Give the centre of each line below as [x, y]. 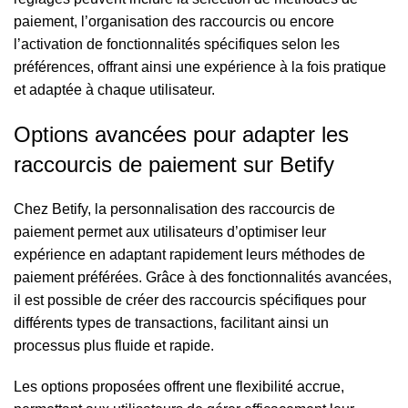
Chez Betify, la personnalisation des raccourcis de [174, 209]
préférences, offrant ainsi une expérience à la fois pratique [200, 67]
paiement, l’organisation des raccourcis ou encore [174, 21]
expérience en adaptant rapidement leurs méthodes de [189, 255]
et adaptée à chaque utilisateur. [114, 90]
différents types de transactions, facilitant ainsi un [171, 323]
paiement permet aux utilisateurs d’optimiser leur [170, 232]
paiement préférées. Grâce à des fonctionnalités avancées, [203, 277]
